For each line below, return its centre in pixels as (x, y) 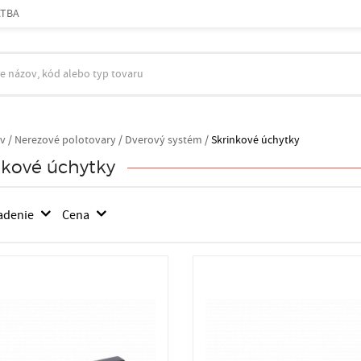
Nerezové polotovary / (68, 140)
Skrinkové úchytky (255, 140)
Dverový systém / (166, 140)
